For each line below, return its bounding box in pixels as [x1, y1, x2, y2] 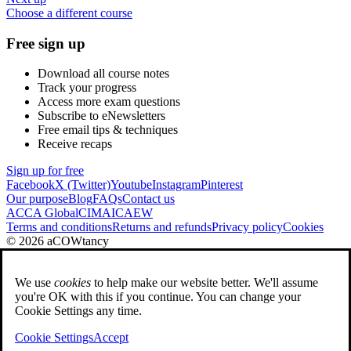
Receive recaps [38, 137, 112, 151]
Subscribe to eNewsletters [38, 109, 165, 123]
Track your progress [38, 81, 136, 95]
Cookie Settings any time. [15, 304, 142, 318]
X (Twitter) [55, 178, 110, 192]
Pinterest [201, 178, 243, 192]
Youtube [110, 178, 152, 192]
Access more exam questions [38, 95, 180, 109]
